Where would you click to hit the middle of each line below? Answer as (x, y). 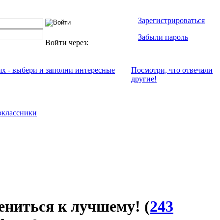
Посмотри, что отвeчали (172, 70)
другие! (144, 79)
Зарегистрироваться (171, 20)
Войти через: (68, 42)
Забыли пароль (163, 37)
